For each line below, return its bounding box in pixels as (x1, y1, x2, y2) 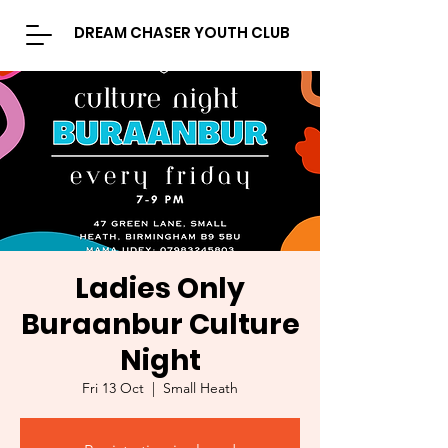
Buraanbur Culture (20, 305, 300, 344)
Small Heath (163, 379, 238, 397)
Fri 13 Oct (82, 379, 144, 397)
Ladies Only (75, 269, 245, 308)
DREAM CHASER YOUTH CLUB (74, 22, 290, 43)
